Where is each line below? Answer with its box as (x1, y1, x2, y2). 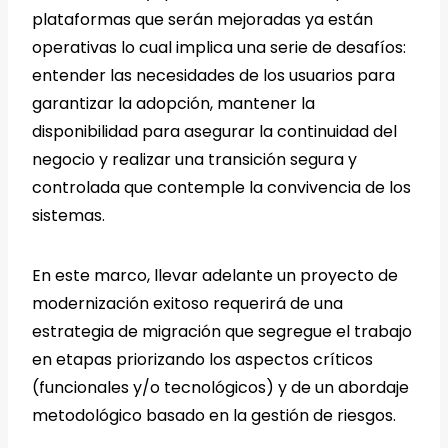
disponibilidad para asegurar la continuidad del (32, 120, 397, 144)
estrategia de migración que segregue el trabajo (32, 320, 412, 344)
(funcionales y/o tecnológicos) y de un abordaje (32, 376, 409, 400)
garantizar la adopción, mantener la (32, 92, 315, 116)
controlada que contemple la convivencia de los (32, 176, 411, 200)
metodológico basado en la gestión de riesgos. (32, 404, 396, 428)
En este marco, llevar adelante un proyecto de (32, 264, 398, 288)
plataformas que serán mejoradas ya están (32, 8, 373, 32)
